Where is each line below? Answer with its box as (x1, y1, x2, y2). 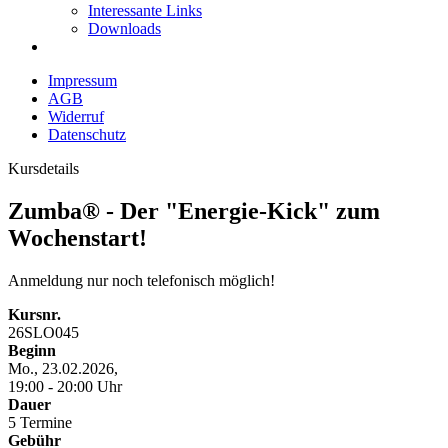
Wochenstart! (8, 224, 147, 251)
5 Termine (8, 413, 72, 431)
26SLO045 (8, 323, 79, 341)
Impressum (48, 72, 117, 89)
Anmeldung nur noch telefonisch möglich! (8, 271, 275, 289)
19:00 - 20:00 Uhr (8, 377, 122, 395)
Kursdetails (8, 160, 79, 177)
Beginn (8, 341, 56, 359)
